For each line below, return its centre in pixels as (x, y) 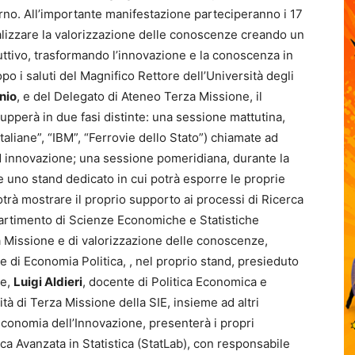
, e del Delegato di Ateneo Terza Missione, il (139, 96)
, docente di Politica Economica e (175, 282)
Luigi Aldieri (48, 282)
